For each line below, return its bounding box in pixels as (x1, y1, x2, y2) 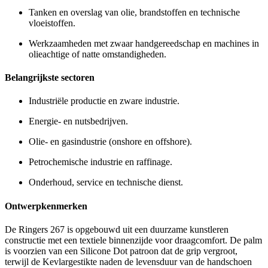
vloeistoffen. (29, 17, 75, 28)
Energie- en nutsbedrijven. (29, 116, 128, 127)
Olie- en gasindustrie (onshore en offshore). (29, 136, 192, 147)
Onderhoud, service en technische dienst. (29, 177, 183, 188)
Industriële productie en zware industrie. (29, 96, 179, 106)
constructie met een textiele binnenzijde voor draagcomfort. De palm (5, 234, 262, 245)
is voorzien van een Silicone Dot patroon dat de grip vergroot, (5, 245, 237, 256)
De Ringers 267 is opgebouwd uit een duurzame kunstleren (5, 224, 229, 234)
